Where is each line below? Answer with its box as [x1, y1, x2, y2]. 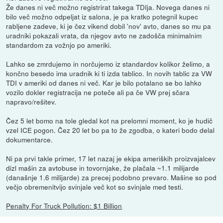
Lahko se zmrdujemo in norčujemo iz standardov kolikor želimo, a [6, 59, 211, 69]
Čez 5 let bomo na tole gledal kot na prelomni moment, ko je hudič [6, 115, 213, 126]
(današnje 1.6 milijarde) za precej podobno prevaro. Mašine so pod [6, 172, 217, 183]
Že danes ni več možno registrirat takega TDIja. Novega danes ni [6, 2, 210, 12]
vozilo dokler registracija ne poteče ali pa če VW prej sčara [6, 87, 190, 98]
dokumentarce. [6, 134, 53, 145]
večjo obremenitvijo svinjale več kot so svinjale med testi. [6, 182, 184, 192]
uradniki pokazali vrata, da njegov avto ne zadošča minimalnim [6, 30, 202, 41]
